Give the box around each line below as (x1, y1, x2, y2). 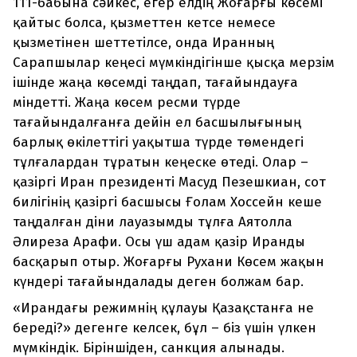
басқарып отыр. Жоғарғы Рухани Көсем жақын (13, 253, 324, 270)
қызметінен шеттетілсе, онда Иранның (13, 33, 274, 51)
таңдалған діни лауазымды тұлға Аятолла (13, 213, 292, 230)
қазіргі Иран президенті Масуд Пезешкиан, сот (13, 173, 326, 190)
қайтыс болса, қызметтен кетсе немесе (13, 14, 276, 31)
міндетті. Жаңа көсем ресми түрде (13, 93, 241, 111)
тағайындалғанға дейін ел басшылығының (13, 113, 301, 131)
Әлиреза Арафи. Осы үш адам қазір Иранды (13, 233, 305, 250)
